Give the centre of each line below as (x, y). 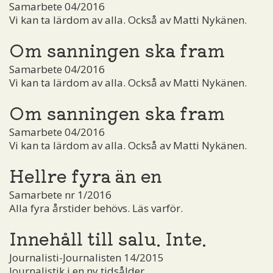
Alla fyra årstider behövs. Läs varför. (96, 208)
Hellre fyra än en (86, 175)
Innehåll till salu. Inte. (108, 237)
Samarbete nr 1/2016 (60, 194)
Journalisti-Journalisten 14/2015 (87, 257)
